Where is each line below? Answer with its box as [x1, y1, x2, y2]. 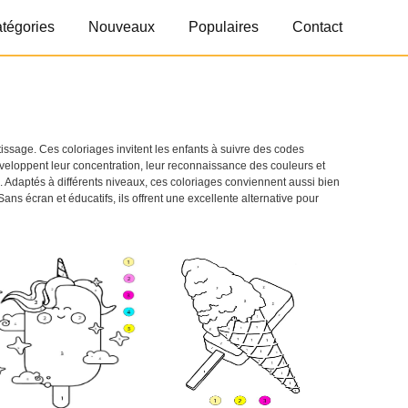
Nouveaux [88, 19, 155, 35]
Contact [292, 19, 342, 35]
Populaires [189, 19, 259, 35]
